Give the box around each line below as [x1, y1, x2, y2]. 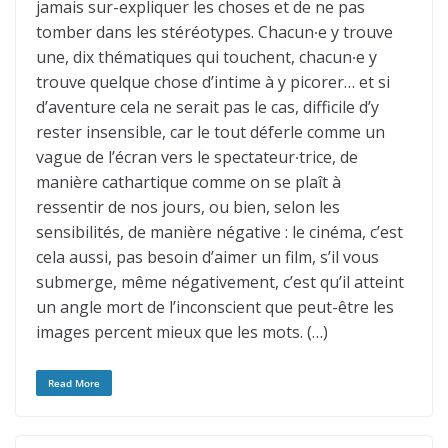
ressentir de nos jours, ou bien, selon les [36, 196, 340, 218]
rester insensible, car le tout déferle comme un [36, 121, 385, 143]
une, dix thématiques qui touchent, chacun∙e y [36, 46, 377, 68]
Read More [48, 376, 100, 390]
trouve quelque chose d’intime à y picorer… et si [36, 71, 390, 93]
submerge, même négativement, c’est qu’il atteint [36, 271, 404, 293]
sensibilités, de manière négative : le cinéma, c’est [36, 221, 403, 243]
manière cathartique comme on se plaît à [36, 171, 341, 193]
